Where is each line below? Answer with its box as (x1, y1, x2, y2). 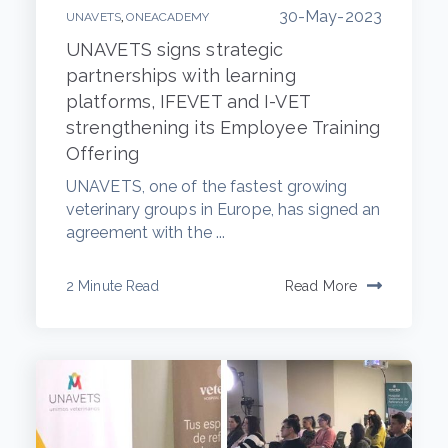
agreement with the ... (66, 222, 226, 242)
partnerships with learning (66, 64, 296, 86)
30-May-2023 (278, 6, 382, 26)
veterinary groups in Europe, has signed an (66, 199, 381, 219)
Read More (285, 277, 357, 294)
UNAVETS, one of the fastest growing (66, 176, 348, 196)
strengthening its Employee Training (66, 116, 381, 138)
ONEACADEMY (126, 9, 210, 24)
